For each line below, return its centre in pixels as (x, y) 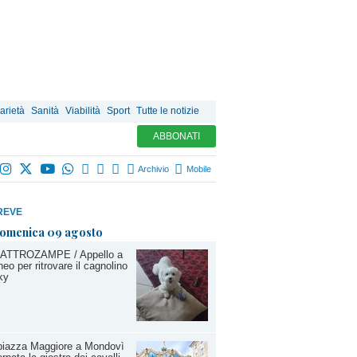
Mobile (198, 169)
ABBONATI (177, 136)
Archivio (153, 169)
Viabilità (83, 111)
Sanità (45, 111)
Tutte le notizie (168, 111)
